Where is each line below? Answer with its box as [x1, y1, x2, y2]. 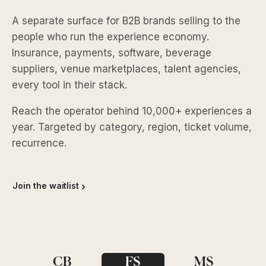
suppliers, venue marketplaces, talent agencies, [12, 63, 241, 75]
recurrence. [12, 137, 66, 150]
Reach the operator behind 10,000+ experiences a [12, 105, 252, 118]
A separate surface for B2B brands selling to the [12, 15, 240, 27]
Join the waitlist [12, 180, 80, 191]
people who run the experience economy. [12, 31, 209, 43]
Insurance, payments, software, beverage [12, 47, 211, 59]
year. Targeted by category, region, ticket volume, [12, 121, 252, 134]
